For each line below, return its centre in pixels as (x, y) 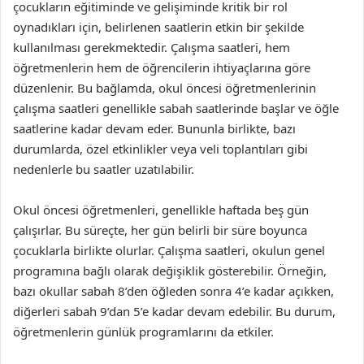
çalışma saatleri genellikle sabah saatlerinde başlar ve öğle (176, 108)
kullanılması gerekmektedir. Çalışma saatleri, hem (152, 47)
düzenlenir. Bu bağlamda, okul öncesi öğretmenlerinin (165, 88)
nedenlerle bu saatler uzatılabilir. (104, 169)
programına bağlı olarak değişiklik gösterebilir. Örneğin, (170, 271)
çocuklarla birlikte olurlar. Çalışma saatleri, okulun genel (169, 250)
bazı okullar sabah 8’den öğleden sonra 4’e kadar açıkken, (173, 291)
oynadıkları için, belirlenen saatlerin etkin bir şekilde (158, 27)
